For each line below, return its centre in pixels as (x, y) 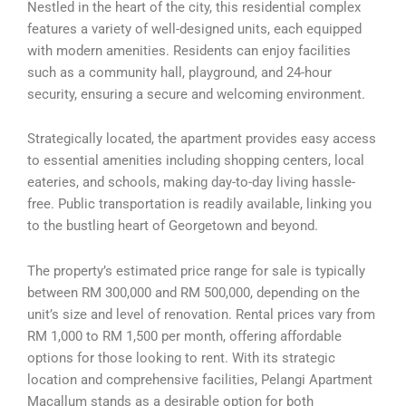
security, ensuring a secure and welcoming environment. (196, 94)
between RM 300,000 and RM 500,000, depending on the (193, 292)
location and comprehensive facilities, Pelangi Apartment (200, 379)
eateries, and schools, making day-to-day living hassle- (191, 183)
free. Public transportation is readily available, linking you (199, 204)
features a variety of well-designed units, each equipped (194, 29)
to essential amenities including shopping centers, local (196, 161)
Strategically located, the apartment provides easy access (202, 139)
